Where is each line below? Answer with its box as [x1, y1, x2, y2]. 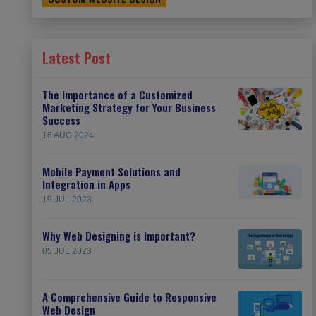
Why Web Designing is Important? [42, 228, 195, 243]
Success [42, 112, 80, 128]
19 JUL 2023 [42, 195, 92, 205]
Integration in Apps [42, 176, 130, 192]
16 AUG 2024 [42, 130, 94, 140]
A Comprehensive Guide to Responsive [42, 289, 217, 305]
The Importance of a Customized [42, 87, 193, 102]
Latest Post [42, 47, 111, 68]
